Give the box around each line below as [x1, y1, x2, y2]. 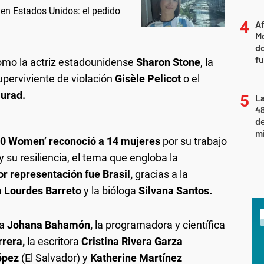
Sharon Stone [136, 56, 200, 68]
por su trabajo [163, 135, 227, 147]
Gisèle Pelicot [113, 72, 183, 85]
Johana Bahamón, [5, 219, 95, 231]
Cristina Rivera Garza [81, 235, 183, 247]
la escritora [25, 235, 81, 247]
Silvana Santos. [136, 184, 212, 197]
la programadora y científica [95, 219, 225, 231]
